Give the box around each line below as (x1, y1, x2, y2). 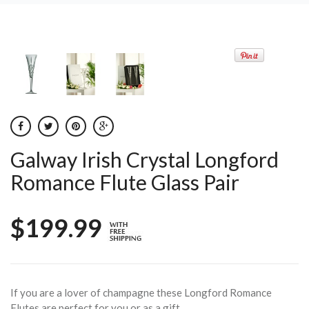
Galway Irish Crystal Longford (10, 147, 279, 172)
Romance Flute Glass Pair (10, 170, 239, 195)
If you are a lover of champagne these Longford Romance (10, 286, 272, 299)
